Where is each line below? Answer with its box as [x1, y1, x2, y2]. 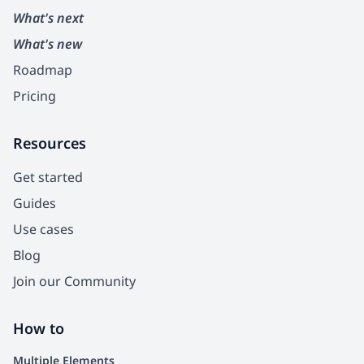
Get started [13, 167, 83, 186]
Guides [13, 193, 56, 212]
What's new [13, 34, 82, 53]
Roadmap [13, 60, 72, 79]
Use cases [13, 219, 74, 238]
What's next [13, 8, 84, 27]
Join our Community [13, 271, 136, 290]
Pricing [13, 86, 56, 105]
